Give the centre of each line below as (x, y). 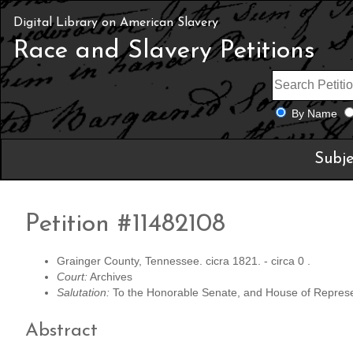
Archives (110, 277)
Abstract (61, 331)
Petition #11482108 (125, 224)
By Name (314, 113)
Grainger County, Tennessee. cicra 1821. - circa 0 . (184, 262)
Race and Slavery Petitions (164, 51)
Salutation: (83, 293)
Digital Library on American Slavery (116, 23)
